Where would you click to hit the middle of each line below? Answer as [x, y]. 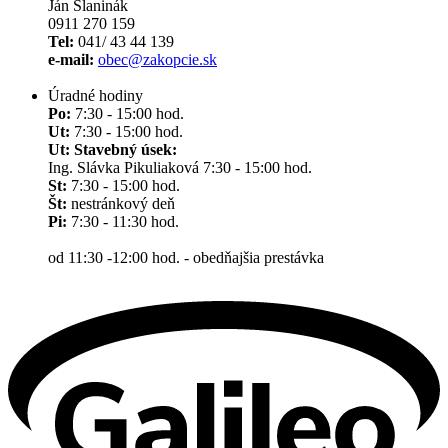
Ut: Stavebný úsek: [112, 150]
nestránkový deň [121, 204]
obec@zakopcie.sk [157, 60]
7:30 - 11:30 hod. [123, 222]
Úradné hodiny [95, 96]
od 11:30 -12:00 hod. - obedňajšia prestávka [186, 258]
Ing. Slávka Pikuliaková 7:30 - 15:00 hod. [180, 168]
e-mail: [71, 60]
